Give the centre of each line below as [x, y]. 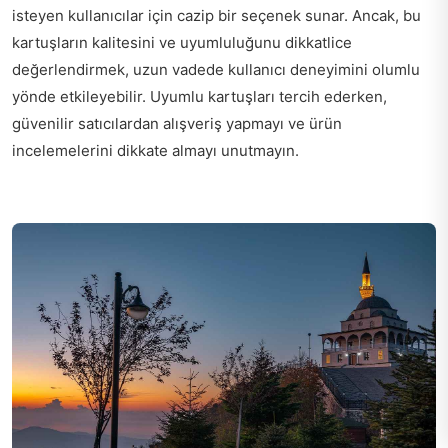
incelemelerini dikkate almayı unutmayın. [155, 150]
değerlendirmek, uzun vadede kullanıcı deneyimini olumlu [216, 69]
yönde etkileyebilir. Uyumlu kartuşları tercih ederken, [199, 96]
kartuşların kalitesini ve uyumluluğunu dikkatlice [182, 42]
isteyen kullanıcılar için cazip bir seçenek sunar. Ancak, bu [216, 15]
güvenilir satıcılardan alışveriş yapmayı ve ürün [177, 123]
